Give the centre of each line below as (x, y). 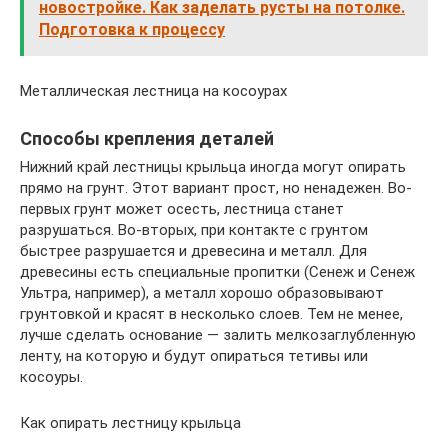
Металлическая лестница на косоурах (153, 90)
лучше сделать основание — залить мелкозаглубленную (218, 334)
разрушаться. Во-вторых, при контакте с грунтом (194, 229)
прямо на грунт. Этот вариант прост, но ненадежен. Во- (216, 187)
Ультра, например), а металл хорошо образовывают (202, 292)
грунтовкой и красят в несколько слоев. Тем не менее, (211, 313)
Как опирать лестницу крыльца (130, 422)
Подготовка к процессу (132, 29)
